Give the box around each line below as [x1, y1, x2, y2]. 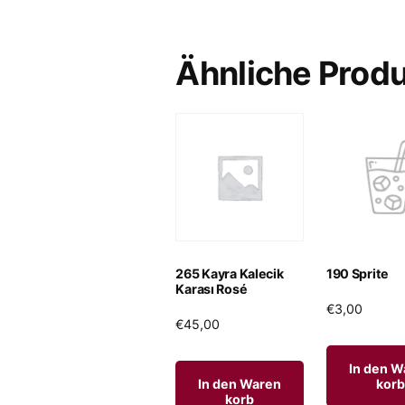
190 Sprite [325, 266, 390, 282]
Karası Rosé [175, 281, 248, 297]
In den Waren [198, 375, 282, 391]
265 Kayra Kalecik [175, 266, 284, 282]
